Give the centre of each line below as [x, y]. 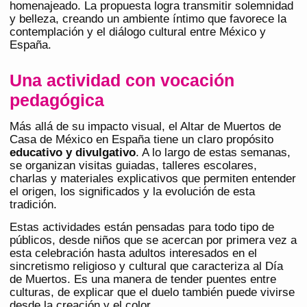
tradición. [33, 205]
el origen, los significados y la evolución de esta [132, 192]
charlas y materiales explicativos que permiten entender [153, 179]
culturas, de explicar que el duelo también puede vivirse [152, 293]
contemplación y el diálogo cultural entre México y [138, 32]
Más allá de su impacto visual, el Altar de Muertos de [145, 127]
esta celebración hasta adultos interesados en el [133, 254]
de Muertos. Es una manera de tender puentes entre [143, 280]
